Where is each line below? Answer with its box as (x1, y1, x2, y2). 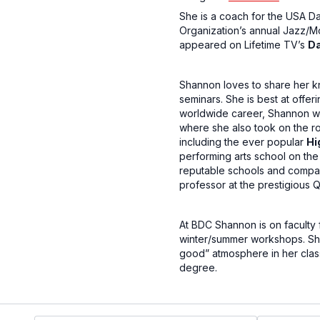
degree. (179, 261, 217, 274)
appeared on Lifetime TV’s (179, 39, 308, 51)
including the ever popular (179, 136, 306, 148)
